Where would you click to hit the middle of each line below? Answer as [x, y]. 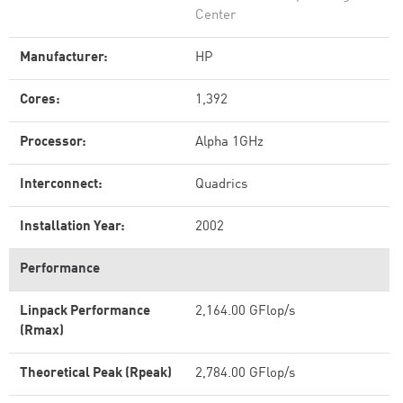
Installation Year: [72, 227]
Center [215, 16]
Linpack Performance [85, 312]
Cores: [40, 100]
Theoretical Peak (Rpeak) [96, 374]
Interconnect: [61, 185]
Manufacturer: [64, 58]
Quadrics [221, 185]
